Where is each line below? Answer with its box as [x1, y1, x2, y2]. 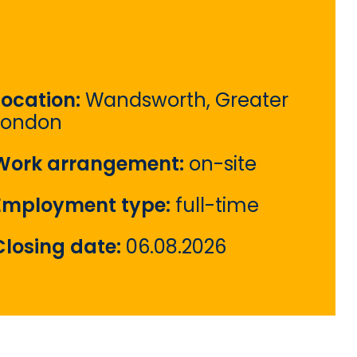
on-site [189, 151, 257, 178]
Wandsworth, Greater [85, 87, 288, 114]
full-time [175, 192, 259, 219]
